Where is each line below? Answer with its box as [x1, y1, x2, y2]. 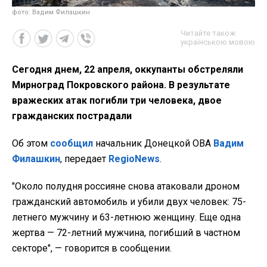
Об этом [12, 137, 48, 149]
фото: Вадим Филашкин [12, 8, 90, 16]
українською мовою [181, 37, 255, 46]
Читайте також [181, 28, 235, 38]
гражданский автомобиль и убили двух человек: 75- [12, 195, 246, 207]
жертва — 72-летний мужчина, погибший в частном [12, 226, 240, 238]
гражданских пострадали [12, 110, 132, 122]
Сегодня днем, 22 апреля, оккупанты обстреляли [12, 63, 243, 75]
